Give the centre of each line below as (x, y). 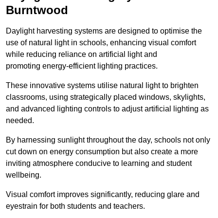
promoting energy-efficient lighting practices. (82, 66)
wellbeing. (24, 175)
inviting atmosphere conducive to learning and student (99, 163)
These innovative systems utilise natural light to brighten (102, 86)
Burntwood (37, 10)
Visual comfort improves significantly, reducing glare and (103, 195)
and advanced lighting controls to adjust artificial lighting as (107, 109)
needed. (20, 121)
